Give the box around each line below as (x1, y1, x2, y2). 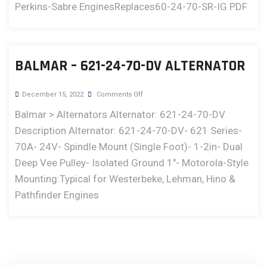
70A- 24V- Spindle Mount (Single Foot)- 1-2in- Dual (15, 140, 243, 153)
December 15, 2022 (22, 90, 83, 98)
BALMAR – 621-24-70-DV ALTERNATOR (15, 56, 245, 76)
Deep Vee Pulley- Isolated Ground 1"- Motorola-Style (15, 156, 249, 169)
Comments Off (95, 90, 143, 98)
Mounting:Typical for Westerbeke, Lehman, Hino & (15, 172, 235, 185)
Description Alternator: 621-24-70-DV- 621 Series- (15, 124, 242, 136)
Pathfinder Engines (15, 188, 99, 201)
